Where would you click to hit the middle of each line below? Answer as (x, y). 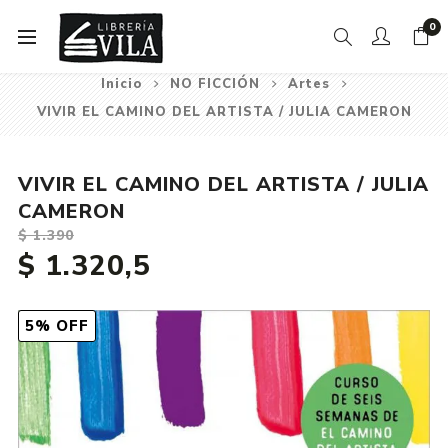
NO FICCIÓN (214, 84)
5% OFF (56, 326)
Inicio (121, 84)
